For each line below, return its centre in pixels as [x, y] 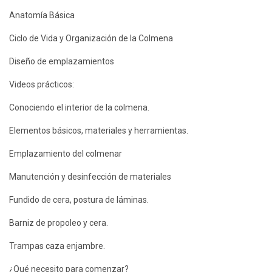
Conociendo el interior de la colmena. [79, 107]
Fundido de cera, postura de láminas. [79, 199]
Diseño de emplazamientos [62, 61]
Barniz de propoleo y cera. [59, 223]
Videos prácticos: [42, 84]
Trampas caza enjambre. [57, 246]
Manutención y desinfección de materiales [90, 176]
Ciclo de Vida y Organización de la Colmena [91, 38]
